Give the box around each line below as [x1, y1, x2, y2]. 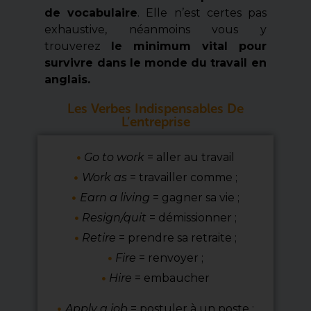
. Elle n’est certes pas [137, 6, 267, 20]
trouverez [44, 40, 112, 53]
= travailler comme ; [126, 171, 237, 185]
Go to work [84, 151, 148, 165]
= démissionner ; [146, 211, 237, 225]
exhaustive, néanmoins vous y [44, 23, 267, 37]
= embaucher [135, 271, 210, 285]
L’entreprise [121, 114, 190, 131]
